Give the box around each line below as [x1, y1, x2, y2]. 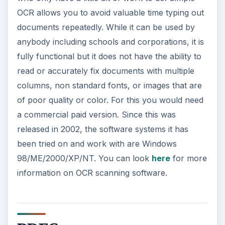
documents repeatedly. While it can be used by [17, 22, 195, 33]
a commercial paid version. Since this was [17, 109, 176, 120]
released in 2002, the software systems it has [17, 124, 188, 135]
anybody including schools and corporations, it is [17, 37, 204, 47]
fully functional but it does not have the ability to [17, 51, 201, 62]
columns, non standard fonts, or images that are [17, 80, 202, 91]
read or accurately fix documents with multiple [17, 66, 194, 76]
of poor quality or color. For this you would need [17, 95, 203, 105]
